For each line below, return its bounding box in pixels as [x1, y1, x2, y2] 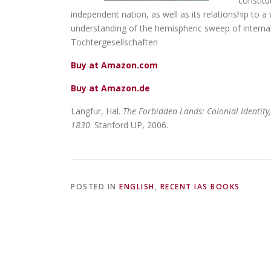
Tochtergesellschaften [71, 36, 158, 48]
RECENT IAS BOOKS [160, 181, 240, 192]
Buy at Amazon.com [71, 59, 158, 71]
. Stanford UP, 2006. [90, 119, 168, 131]
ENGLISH [119, 181, 155, 192]
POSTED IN [71, 181, 119, 192]
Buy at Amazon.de [71, 82, 150, 94]
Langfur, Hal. [71, 105, 123, 117]
